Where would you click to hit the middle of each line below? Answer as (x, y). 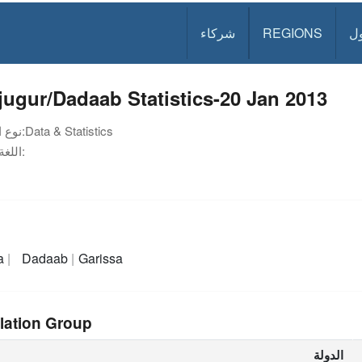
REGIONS (293, 33)
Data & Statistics (69, 130)
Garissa (101, 258)
